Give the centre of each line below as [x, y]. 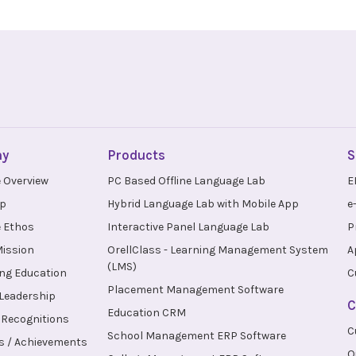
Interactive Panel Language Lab [189, 227]
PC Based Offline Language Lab [187, 181]
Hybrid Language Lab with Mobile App [203, 204]
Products [137, 155]
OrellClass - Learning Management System [218, 250]
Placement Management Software [196, 290]
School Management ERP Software [197, 336]
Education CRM [147, 313]
